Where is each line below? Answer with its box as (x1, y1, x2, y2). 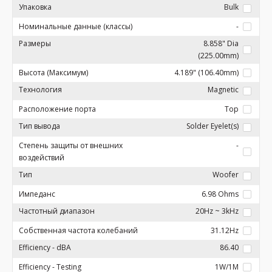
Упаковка (19, 2, 52, 12)
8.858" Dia (203, 38, 239, 49)
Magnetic (208, 84, 239, 95)
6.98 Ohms (202, 189, 239, 199)
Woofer (212, 169, 239, 180)
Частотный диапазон (19, 206, 95, 216)
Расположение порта (19, 104, 96, 114)
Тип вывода (19, 121, 60, 131)
